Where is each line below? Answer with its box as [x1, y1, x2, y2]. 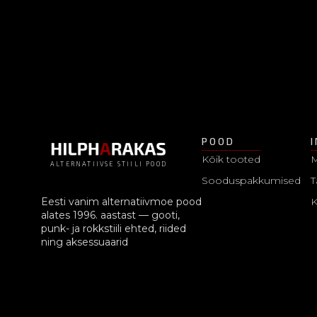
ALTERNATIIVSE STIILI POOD [50, 159, 168, 168]
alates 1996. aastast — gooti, [41, 209, 180, 222]
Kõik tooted [202, 152, 261, 166]
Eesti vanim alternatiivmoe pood [41, 195, 202, 209]
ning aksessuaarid [41, 236, 128, 249]
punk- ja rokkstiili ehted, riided [41, 222, 186, 236]
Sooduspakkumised [202, 173, 301, 187]
